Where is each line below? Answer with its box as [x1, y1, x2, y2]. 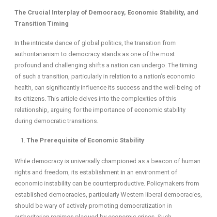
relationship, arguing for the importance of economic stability [15, 106, 186, 114]
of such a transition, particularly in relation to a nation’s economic [15, 73, 195, 80]
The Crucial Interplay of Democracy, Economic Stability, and [15, 9, 199, 16]
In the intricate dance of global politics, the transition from [15, 39, 176, 47]
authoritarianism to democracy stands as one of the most [15, 50, 175, 58]
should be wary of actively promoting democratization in [15, 202, 172, 210]
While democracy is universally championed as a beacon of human [15, 157, 201, 165]
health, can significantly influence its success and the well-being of [15, 84, 201, 92]
